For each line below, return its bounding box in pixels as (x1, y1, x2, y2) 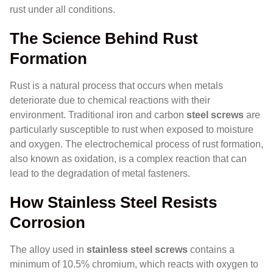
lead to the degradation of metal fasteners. (10, 168, 190, 179)
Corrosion (10, 213, 85, 231)
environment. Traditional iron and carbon (10, 109, 186, 120)
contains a (188, 244, 235, 255)
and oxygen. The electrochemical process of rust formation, (10, 138, 263, 149)
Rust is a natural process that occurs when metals (10, 80, 223, 91)
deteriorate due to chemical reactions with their (10, 94, 210, 105)
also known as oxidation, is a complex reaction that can (10, 153, 247, 164)
